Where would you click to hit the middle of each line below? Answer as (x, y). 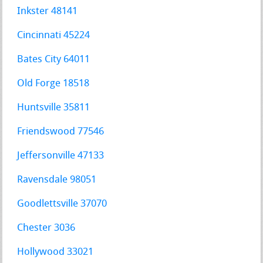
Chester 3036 (46, 228)
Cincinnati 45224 (54, 36)
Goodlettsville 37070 (62, 204)
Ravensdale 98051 (57, 180)
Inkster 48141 (48, 12)
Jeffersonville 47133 (61, 156)
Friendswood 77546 (61, 132)
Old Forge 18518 (53, 84)
